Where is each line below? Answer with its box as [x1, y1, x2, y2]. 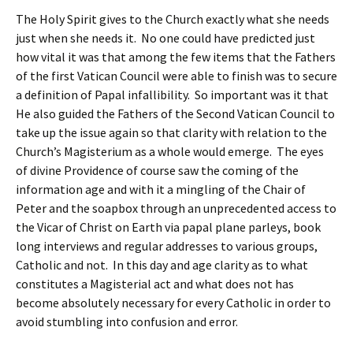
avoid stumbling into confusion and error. [16, 314, 238, 329]
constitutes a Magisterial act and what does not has [16, 276, 294, 292]
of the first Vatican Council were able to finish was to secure [16, 68, 337, 84]
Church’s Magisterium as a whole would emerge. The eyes [16, 143, 324, 159]
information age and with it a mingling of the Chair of [16, 181, 306, 197]
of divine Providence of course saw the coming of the [16, 162, 299, 178]
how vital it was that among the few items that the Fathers [16, 49, 336, 65]
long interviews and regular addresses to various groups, [16, 238, 318, 254]
